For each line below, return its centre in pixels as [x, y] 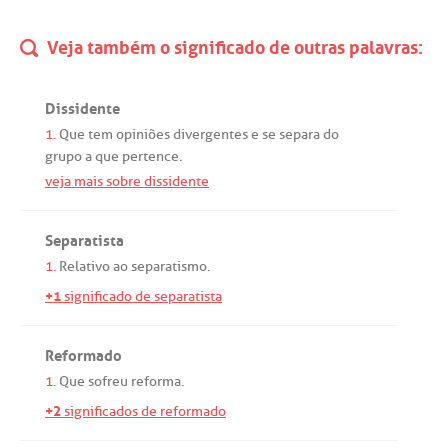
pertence [150, 156]
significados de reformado [143, 411]
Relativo [84, 266]
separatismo [169, 266]
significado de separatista [141, 296]
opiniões [143, 134]
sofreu [108, 381]
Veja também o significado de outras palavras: [233, 44]
